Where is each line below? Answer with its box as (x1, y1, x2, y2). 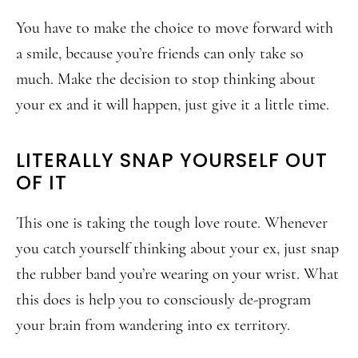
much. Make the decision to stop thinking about (16, 70, 316, 89)
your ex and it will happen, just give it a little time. (16, 95, 329, 114)
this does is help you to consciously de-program (16, 290, 311, 309)
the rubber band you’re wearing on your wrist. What (16, 265, 339, 284)
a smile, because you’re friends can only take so (16, 44, 304, 63)
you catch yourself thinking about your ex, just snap (16, 239, 339, 258)
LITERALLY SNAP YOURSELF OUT (16, 147, 328, 173)
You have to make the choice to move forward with (16, 18, 333, 38)
